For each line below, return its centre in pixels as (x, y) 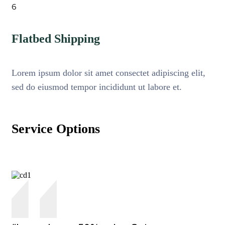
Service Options (56, 129)
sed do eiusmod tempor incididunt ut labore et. (97, 87)
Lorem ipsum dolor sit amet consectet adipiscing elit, (108, 73)
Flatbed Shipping (56, 38)
